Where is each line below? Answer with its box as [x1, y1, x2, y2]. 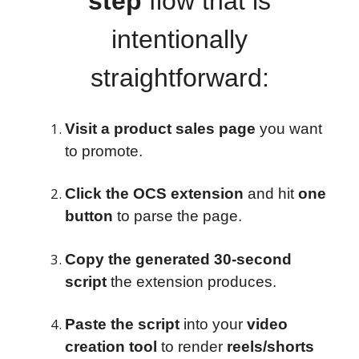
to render [157, 338, 227, 356]
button [65, 208, 113, 225]
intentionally [111, 25, 248, 54]
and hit [244, 185, 298, 203]
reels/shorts [227, 338, 314, 356]
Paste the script [65, 316, 179, 333]
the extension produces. [107, 272, 276, 290]
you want [256, 119, 322, 137]
